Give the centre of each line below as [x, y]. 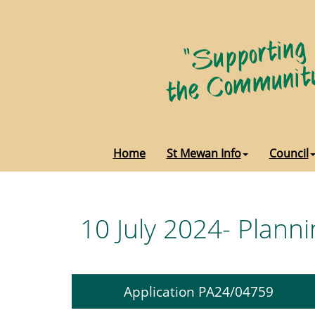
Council [289, 153]
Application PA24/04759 [198, 291]
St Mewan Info [204, 153]
